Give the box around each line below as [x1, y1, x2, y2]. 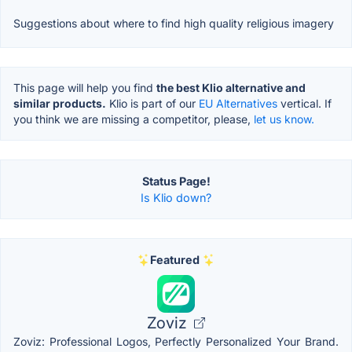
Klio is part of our [106, 97, 199, 111]
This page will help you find [13, 81, 156, 95]
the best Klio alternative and [156, 81, 306, 95]
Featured [149, 253, 200, 267]
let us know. [254, 112, 314, 126]
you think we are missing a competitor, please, [13, 112, 254, 126]
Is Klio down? [141, 191, 211, 205]
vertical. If [277, 97, 332, 111]
